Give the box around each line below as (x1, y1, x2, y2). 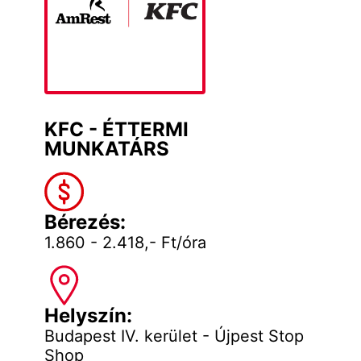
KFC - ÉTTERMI (44, 118, 189, 141)
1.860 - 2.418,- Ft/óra (44, 233, 206, 252)
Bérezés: (44, 210, 126, 234)
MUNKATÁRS (44, 137, 169, 160)
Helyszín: (44, 304, 132, 327)
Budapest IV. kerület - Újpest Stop (44, 326, 304, 346)
